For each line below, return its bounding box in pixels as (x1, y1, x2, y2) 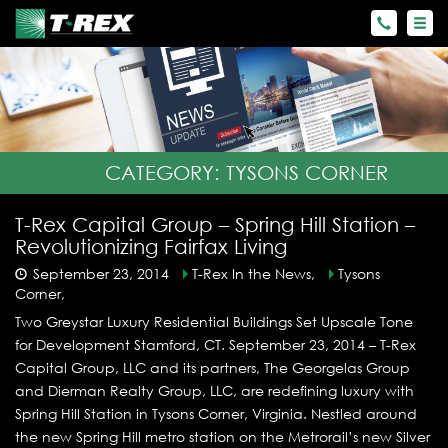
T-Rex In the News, (192, 264, 315, 284)
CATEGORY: (105, 161, 226, 185)
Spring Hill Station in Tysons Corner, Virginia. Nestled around (15, 404, 417, 424)
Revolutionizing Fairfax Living (15, 235, 287, 259)
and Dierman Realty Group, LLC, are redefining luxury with (15, 381, 414, 401)
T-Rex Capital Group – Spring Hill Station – (15, 213, 415, 237)
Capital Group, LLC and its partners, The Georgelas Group (15, 358, 410, 378)
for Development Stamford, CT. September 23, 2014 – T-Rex (15, 335, 416, 355)
